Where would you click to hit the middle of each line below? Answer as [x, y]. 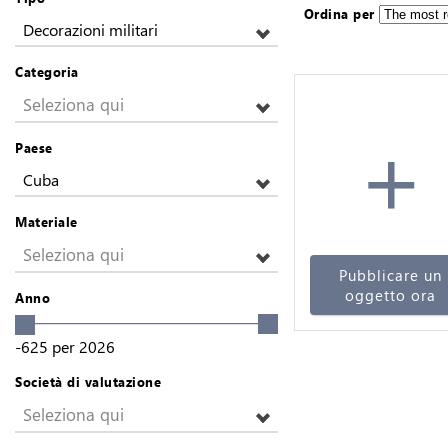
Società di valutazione [88, 381]
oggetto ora [391, 295]
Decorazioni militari [90, 29]
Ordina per [339, 13]
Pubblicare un [391, 275]
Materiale [46, 221]
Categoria [47, 71]
